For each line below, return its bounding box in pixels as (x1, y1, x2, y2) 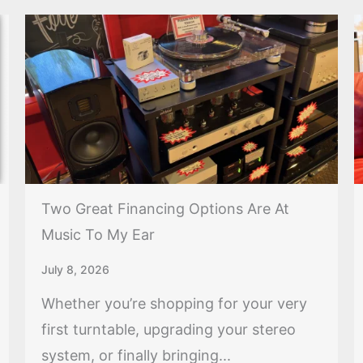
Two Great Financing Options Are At (41, 199, 289, 217)
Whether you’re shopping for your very (41, 294, 307, 312)
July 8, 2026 (41, 262, 109, 276)
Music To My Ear (41, 225, 155, 243)
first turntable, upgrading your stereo (41, 320, 296, 338)
